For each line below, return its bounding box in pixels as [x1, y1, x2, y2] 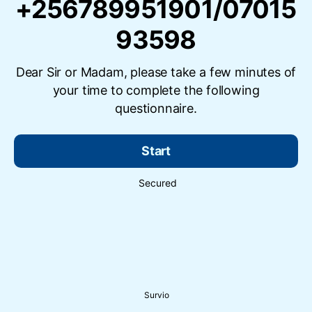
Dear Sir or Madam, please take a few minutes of [15, 65, 297, 80]
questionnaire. [115, 101, 197, 116]
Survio [144, 289, 169, 300]
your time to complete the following [52, 83, 260, 98]
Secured [138, 177, 177, 189]
